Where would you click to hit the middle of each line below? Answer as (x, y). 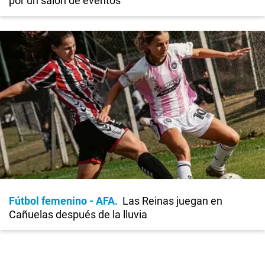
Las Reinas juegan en (172, 201)
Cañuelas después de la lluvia (78, 214)
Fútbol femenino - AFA (62, 201)
